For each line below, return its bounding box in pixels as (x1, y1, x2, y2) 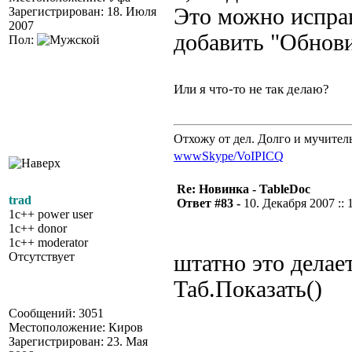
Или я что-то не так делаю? (174, 82, 329, 97)
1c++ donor (9, 222, 67, 235)
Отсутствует (9, 250, 75, 263)
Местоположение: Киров (9, 321, 143, 334)
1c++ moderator (9, 236, 88, 249)
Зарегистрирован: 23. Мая (9, 335, 148, 348)
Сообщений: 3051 (9, 306, 104, 320)
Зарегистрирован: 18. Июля (9, 5, 156, 18)
